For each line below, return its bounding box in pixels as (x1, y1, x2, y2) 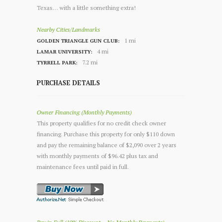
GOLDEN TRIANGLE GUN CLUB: (37, 37, 119, 44)
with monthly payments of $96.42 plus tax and (37, 152, 158, 160)
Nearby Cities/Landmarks (37, 25, 100, 33)
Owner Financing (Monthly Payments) (37, 108, 132, 116)
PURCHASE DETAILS (37, 79, 100, 88)
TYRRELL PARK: (37, 58, 77, 66)
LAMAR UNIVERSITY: (37, 48, 92, 55)
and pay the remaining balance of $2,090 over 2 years (37, 141, 176, 149)
